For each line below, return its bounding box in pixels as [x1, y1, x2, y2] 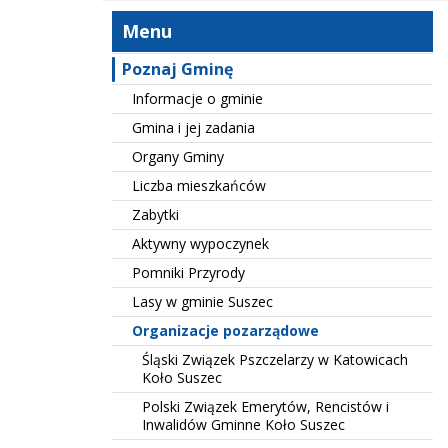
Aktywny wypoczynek [132, 234, 269, 253]
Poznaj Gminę [122, 58, 233, 80]
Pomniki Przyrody [132, 263, 245, 282]
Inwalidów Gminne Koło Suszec [142, 415, 345, 434]
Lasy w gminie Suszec [132, 292, 273, 311]
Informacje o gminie [132, 89, 263, 108]
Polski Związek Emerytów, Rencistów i [142, 397, 389, 416]
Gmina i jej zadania [132, 118, 255, 137]
